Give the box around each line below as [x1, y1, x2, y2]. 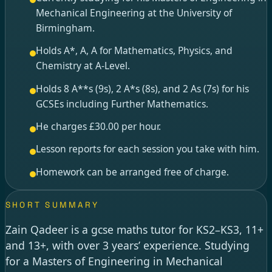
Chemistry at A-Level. [35, 59, 130, 73]
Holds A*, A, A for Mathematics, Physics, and [35, 44, 233, 58]
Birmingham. [35, 21, 95, 35]
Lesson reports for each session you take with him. [35, 142, 259, 156]
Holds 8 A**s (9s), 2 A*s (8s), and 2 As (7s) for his [35, 81, 249, 95]
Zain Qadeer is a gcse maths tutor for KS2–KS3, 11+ [5, 222, 263, 237]
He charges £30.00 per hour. [35, 119, 161, 133]
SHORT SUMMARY [5, 199, 100, 210]
